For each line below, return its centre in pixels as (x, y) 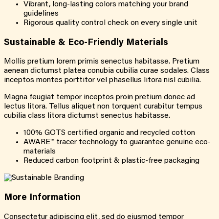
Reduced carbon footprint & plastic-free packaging (111, 161)
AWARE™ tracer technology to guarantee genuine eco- (117, 142)
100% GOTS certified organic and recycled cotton (109, 133)
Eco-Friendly (96, 43)
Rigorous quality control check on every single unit (110, 23)
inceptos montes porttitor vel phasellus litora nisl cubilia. (102, 80)
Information (55, 198)
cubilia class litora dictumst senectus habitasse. (87, 116)
